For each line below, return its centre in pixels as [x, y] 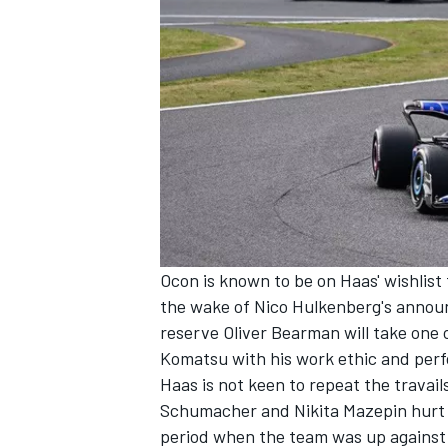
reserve [191, 332]
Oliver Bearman [281, 332]
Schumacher [208, 410]
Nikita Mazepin [350, 410]
